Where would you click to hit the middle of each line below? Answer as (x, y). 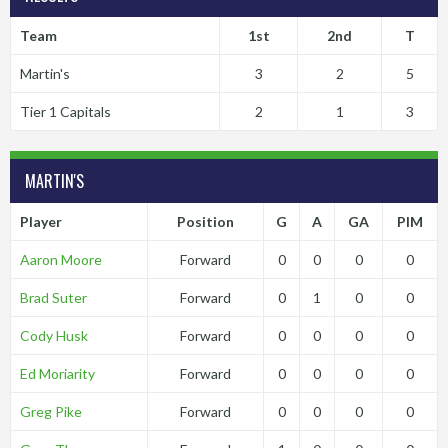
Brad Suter (53, 297)
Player (40, 221)
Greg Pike (50, 411)
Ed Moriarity (57, 373)
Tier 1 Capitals (65, 111)
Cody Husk (53, 335)
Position (205, 221)
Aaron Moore (60, 259)
